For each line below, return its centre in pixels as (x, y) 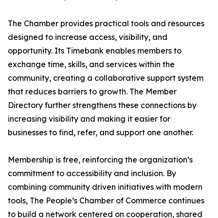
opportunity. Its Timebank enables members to (95, 51)
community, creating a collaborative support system (106, 78)
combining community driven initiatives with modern (105, 187)
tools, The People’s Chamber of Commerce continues (106, 201)
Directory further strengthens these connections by (102, 105)
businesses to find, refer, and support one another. (100, 133)
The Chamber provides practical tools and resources (106, 24)
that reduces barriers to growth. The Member (92, 92)
